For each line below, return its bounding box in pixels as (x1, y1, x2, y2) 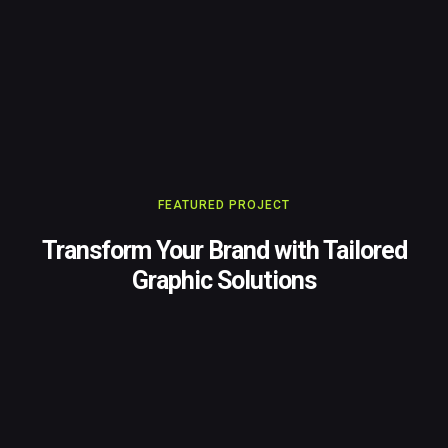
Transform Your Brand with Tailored (41, 236, 407, 266)
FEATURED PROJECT (158, 198, 290, 213)
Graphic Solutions (132, 266, 316, 296)
